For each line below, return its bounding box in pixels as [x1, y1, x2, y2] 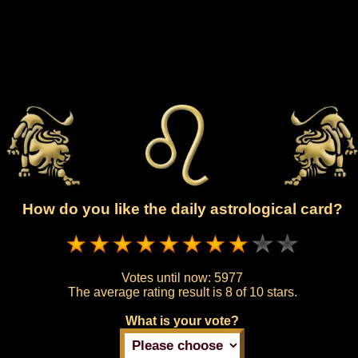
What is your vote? [125, 313, 239, 328]
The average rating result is [67, 284, 225, 299]
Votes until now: [121, 270, 214, 284]
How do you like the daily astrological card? [22, 201, 343, 218]
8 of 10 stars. [225, 284, 297, 299]
